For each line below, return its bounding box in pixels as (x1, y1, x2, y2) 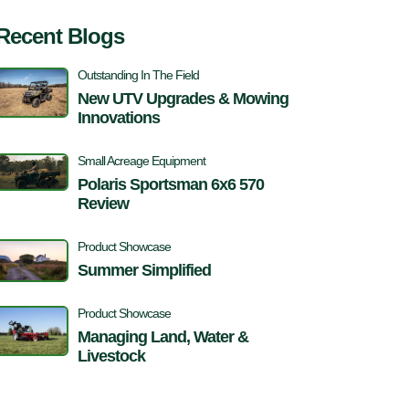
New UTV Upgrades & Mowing (78, 89, 288, 108)
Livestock (78, 347, 145, 365)
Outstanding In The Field (78, 68, 199, 82)
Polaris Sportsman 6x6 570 (78, 175, 264, 194)
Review (78, 194, 129, 213)
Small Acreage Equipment (78, 153, 205, 168)
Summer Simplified (78, 261, 211, 279)
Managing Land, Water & (78, 328, 248, 346)
